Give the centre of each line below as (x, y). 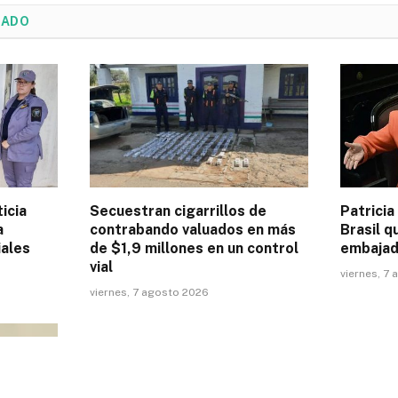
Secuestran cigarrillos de (178, 211)
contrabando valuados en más (193, 229)
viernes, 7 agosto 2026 (149, 292)
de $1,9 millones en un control (194, 248)
